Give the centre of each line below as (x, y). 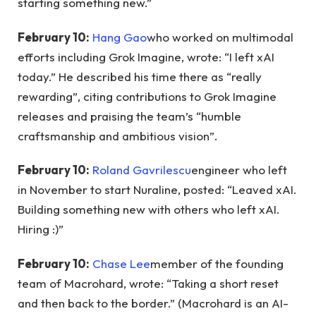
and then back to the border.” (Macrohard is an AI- (153, 303)
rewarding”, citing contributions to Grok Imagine (147, 96)
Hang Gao (120, 37)
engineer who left (239, 170)
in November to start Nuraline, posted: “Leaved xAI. (157, 190)
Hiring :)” (41, 229)
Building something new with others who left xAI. (149, 209)
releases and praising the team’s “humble (129, 116)
